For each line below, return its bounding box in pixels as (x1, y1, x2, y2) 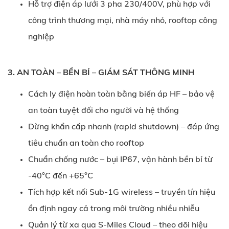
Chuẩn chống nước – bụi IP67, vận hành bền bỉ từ (28, 153, 213, 164)
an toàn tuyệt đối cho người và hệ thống (28, 104, 179, 115)
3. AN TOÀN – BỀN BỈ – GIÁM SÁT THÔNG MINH (8, 66, 194, 77)
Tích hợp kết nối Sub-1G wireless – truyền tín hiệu (28, 186, 215, 197)
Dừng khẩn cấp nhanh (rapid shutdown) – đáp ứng (28, 121, 219, 131)
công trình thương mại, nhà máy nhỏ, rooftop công (28, 14, 217, 25)
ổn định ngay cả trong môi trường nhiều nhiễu (28, 202, 199, 213)
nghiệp (28, 31, 54, 41)
